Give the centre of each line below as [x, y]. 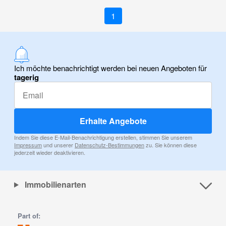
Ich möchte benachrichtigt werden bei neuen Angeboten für [110, 68]
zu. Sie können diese [171, 145]
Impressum [28, 145]
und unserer [58, 145]
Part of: [29, 216]
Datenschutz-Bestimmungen [109, 145]
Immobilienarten [54, 184]
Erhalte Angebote [113, 121]
